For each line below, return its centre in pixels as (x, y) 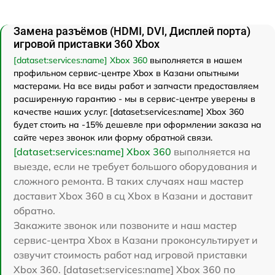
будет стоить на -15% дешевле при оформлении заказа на (137, 125)
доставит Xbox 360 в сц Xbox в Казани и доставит (133, 196)
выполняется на (211, 152)
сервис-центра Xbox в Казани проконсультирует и (136, 240)
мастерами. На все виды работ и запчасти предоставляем (136, 86)
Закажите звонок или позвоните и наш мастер (125, 226)
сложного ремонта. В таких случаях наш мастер (129, 181)
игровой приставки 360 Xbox (87, 44)
